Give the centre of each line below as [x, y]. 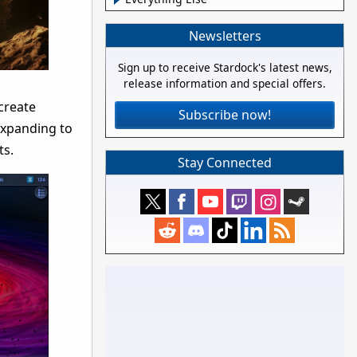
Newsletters [225, 35]
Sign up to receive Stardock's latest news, [225, 68]
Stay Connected [225, 163]
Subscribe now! [225, 115]
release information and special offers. [225, 84]
